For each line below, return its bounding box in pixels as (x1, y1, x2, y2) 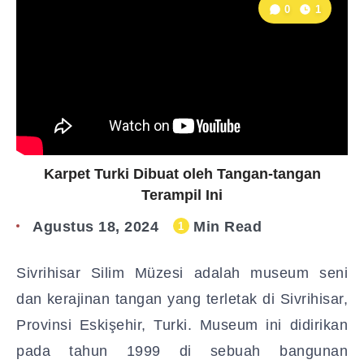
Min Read (188, 219, 262, 235)
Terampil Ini (141, 187, 223, 203)
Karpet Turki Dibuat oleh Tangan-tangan (43, 166, 321, 182)
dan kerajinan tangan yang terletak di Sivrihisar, (16, 291, 348, 307)
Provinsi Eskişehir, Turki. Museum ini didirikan (16, 317, 348, 333)
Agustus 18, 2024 (32, 219, 158, 235)
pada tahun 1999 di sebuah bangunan (16, 343, 348, 359)
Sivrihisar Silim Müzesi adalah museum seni (16, 265, 348, 281)
